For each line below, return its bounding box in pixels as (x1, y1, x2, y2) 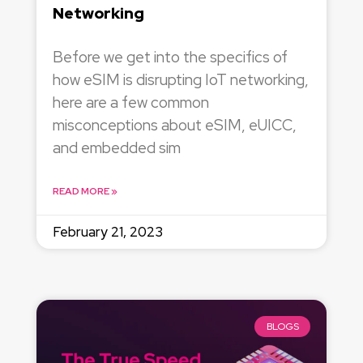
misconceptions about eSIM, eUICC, (52, 114, 297, 135)
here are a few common (52, 92, 209, 113)
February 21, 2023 (52, 222, 163, 241)
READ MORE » (52, 184, 117, 198)
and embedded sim (52, 137, 181, 158)
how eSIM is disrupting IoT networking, (52, 69, 309, 90)
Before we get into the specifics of (52, 46, 288, 67)
